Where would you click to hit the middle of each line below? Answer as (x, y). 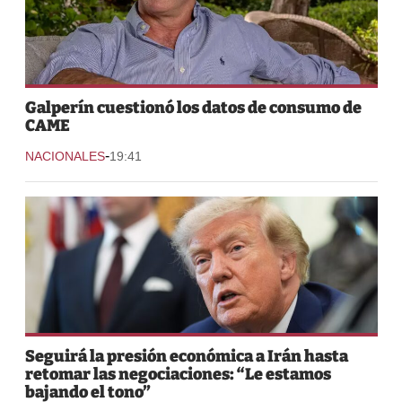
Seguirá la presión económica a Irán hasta (186, 356)
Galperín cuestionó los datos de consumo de (193, 107)
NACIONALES (65, 156)
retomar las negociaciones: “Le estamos (178, 374)
